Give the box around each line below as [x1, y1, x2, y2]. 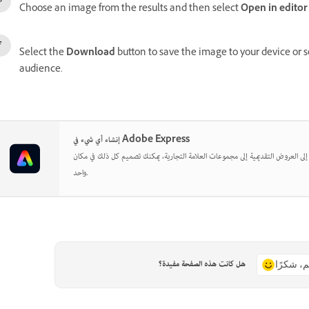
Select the [19, 46, 66, 61]
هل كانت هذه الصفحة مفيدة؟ [158, 257, 246, 273]
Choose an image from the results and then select [19, 1, 241, 17]
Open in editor [241, 1, 308, 17]
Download [66, 46, 115, 61]
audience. [19, 62, 65, 78]
